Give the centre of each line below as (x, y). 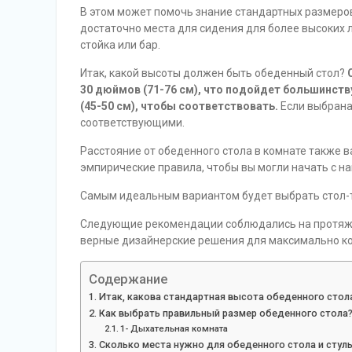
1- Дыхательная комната (174, 329)
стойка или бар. (120, 45)
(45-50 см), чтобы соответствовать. (180, 106)
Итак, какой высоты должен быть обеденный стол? (214, 73)
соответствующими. (132, 123)
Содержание (128, 279)
